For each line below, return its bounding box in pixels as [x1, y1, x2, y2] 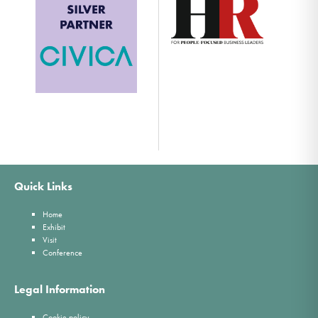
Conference [43, 246, 82, 258]
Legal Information [14, 281, 105, 297]
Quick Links [14, 178, 72, 194]
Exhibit [43, 221, 65, 233]
